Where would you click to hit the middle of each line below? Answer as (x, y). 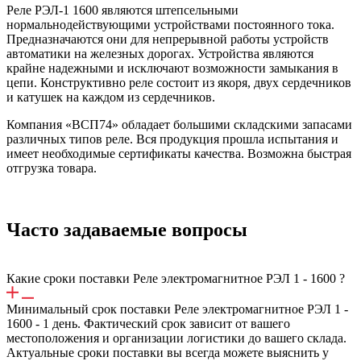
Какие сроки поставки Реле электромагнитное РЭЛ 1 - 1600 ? (176, 278)
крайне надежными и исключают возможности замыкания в (172, 68)
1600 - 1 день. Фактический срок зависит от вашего (148, 323)
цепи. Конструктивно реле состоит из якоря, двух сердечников (179, 82)
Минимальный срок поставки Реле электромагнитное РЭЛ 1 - (177, 309)
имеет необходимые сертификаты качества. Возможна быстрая (179, 153)
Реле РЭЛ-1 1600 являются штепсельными (122, 10)
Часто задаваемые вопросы (127, 229)
